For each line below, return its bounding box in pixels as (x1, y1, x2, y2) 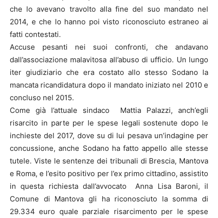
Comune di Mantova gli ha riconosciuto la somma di (10, 194, 208, 204)
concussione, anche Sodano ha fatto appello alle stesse (10, 144, 208, 153)
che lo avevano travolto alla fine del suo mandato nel (10, 4, 208, 14)
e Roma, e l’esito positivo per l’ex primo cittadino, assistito (10, 169, 208, 179)
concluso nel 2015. (10, 93, 74, 103)
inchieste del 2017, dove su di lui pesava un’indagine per (10, 131, 208, 141)
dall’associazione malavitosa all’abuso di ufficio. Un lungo (10, 55, 208, 65)
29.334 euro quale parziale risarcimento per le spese (10, 207, 208, 217)
